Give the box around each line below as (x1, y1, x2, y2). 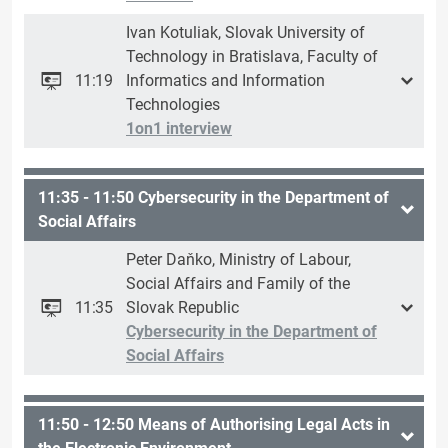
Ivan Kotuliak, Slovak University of (126, 23, 365, 43)
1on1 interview (126, 119, 232, 139)
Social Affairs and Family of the (126, 274, 350, 294)
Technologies (126, 95, 220, 115)
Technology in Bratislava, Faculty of (126, 47, 378, 67)
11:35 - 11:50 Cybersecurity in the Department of (38, 188, 389, 208)
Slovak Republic (126, 298, 239, 318)
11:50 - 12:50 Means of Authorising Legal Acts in (38, 415, 390, 435)
